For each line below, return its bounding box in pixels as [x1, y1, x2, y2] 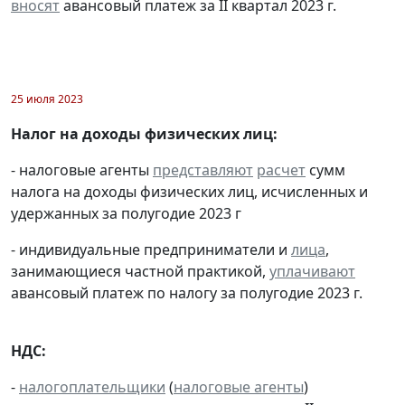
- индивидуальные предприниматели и [11, 239, 291, 259]
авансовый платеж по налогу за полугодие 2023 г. [11, 282, 363, 303]
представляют [153, 159, 253, 180]
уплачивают [269, 260, 355, 281]
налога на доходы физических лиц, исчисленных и [11, 181, 368, 202]
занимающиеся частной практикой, [11, 260, 269, 281]
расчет [257, 159, 306, 180]
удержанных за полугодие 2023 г [11, 202, 241, 223]
